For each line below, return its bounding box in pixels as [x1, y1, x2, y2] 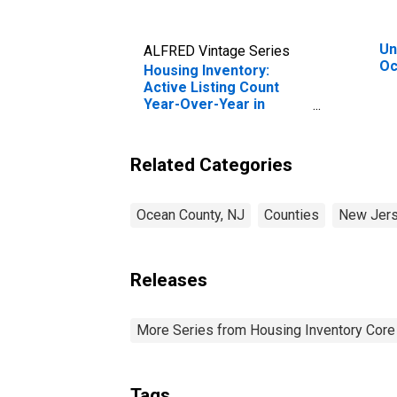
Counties [264, 206, 319, 223]
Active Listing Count [144, 78, 279, 96]
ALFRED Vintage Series [144, 42, 290, 59]
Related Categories [130, 153, 292, 175]
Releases [130, 269, 207, 291]
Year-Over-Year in [144, 95, 265, 113]
